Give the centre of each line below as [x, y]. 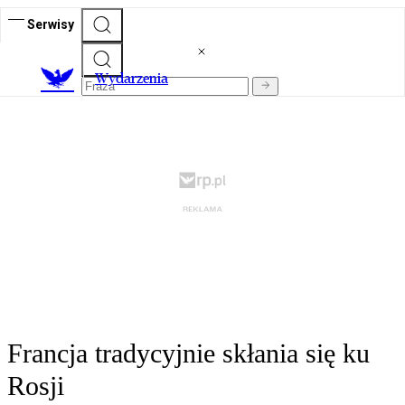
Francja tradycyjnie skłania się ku [188, 353]
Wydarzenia [132, 79]
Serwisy [51, 24]
